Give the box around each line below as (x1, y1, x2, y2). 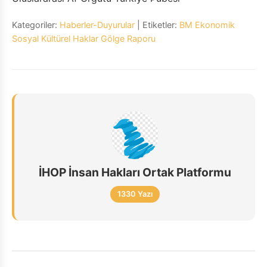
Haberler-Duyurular (60, 20, 135, 30)
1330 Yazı (117, 190, 153, 198)
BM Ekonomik (179, 20, 235, 30)
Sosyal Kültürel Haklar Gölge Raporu (12, 33, 156, 44)
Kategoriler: (12, 20, 60, 30)
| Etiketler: (135, 20, 179, 30)
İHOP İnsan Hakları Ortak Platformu (38, 165, 231, 179)
